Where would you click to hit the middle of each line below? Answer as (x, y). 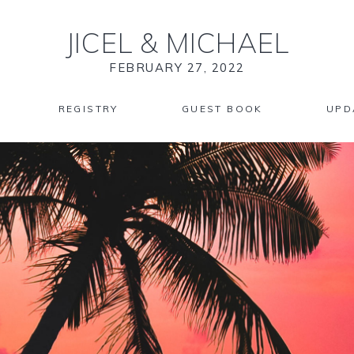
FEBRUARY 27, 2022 (177, 68)
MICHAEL (224, 43)
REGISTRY (88, 109)
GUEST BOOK (222, 109)
